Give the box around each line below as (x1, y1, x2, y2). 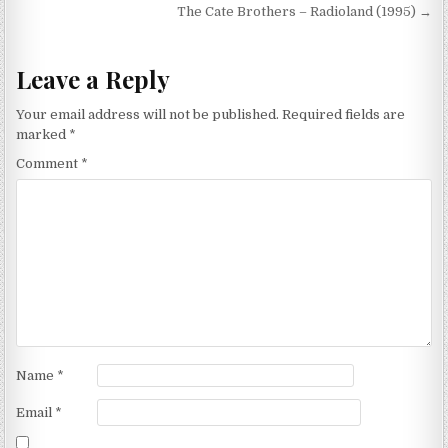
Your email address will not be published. (16, 107, 280, 123)
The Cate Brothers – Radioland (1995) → (176, 4, 432, 20)
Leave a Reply (16, 62, 171, 95)
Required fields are (282, 107, 406, 123)
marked (16, 127, 70, 143)
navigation (15, 4, 155, 42)
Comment (16, 156, 82, 172)
